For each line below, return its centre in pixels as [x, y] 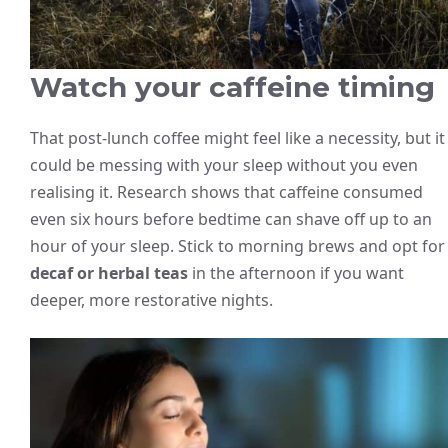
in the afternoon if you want [296, 272]
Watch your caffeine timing [232, 86]
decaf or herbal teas [109, 272]
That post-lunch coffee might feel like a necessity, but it [237, 137]
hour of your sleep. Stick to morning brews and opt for [237, 245]
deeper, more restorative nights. [151, 299]
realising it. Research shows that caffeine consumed [226, 191]
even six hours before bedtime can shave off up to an [231, 218]
